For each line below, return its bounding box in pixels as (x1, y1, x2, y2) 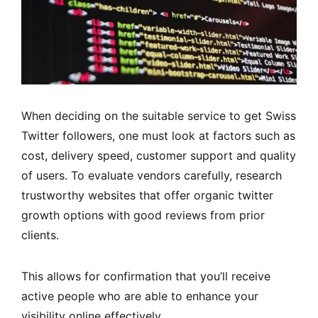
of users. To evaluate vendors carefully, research (21, 168, 282, 182)
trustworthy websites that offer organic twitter (21, 187, 273, 202)
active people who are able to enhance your (21, 288, 258, 303)
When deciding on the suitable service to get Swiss (21, 108, 296, 123)
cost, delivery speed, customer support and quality (21, 148, 296, 163)
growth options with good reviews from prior (21, 207, 265, 222)
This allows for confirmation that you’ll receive (21, 268, 270, 283)
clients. (21, 227, 59, 242)
